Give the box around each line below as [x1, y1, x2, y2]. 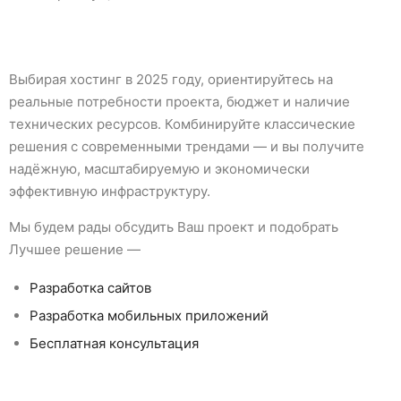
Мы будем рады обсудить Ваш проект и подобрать [9, 218, 338, 235]
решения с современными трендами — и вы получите [9, 137, 364, 155]
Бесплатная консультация [29, 334, 199, 352]
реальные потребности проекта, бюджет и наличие [9, 92, 350, 110]
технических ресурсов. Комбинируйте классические [9, 115, 355, 132]
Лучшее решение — [9, 240, 141, 258]
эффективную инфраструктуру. [9, 182, 210, 200]
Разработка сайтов [29, 278, 151, 296]
